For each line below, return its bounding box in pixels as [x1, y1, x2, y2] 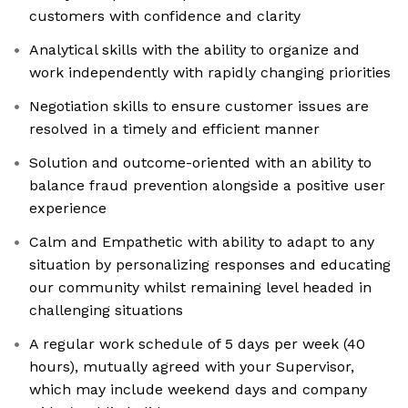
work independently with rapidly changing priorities [29, 64, 391, 82]
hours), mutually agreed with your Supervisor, [29, 358, 354, 376]
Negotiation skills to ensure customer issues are [29, 97, 369, 116]
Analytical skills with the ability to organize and [29, 41, 360, 59]
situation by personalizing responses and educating [29, 256, 391, 274]
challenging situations [29, 301, 183, 320]
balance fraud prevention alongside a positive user [29, 177, 385, 195]
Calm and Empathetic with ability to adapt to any [29, 233, 374, 251]
